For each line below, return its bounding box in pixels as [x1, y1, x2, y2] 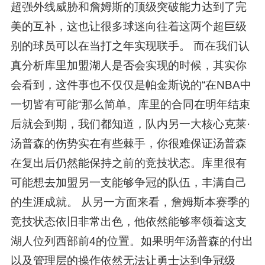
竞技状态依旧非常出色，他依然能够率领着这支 [10, 215, 247, 228]
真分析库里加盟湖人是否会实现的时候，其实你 [10, 59, 247, 72]
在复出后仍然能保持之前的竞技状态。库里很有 [10, 156, 247, 169]
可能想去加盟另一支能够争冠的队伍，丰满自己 [10, 176, 247, 189]
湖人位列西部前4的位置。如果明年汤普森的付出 [10, 234, 253, 247]
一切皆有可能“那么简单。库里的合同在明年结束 [10, 98, 250, 111]
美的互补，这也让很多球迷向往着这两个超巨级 [10, 20, 247, 33]
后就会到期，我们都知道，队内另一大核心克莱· [10, 117, 250, 130]
